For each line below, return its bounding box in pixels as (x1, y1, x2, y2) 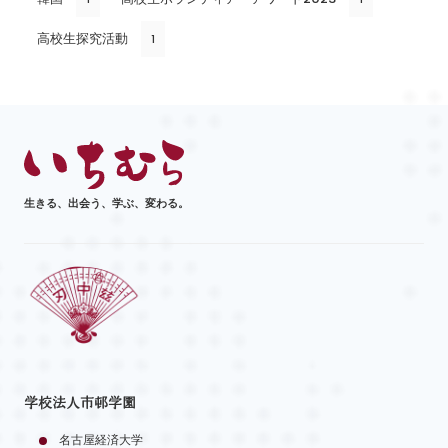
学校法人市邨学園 (24, 395, 136, 410)
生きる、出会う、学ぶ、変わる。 (24, 194, 189, 211)
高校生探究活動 (37, 28, 128, 48)
